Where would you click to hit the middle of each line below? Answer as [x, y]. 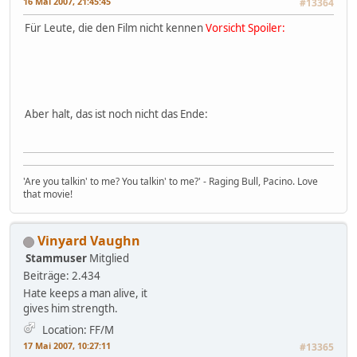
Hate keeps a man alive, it [85, 294]
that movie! [48, 194]
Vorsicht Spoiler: [245, 28]
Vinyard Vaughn [89, 241]
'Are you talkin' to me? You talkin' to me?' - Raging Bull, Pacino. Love [171, 182]
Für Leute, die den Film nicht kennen [115, 28]
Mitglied [109, 259]
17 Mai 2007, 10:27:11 [67, 346]
